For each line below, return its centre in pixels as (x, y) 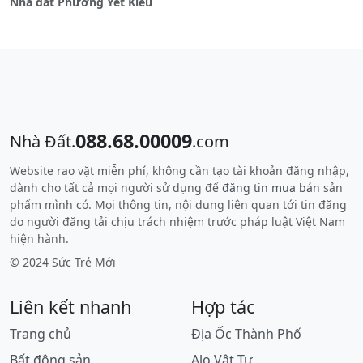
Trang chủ (41, 334)
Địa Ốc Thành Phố (246, 334)
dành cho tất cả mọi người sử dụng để (116, 188)
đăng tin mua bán (271, 188)
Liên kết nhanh (70, 307)
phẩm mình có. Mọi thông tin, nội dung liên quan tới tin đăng (178, 205)
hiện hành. (39, 239)
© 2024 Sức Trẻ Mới (63, 263)
